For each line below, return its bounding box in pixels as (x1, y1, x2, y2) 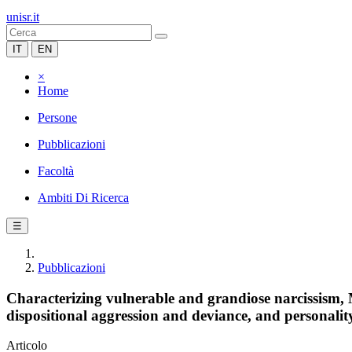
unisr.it (6, 10, 39, 24)
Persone (38, 111, 77, 124)
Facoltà (38, 164, 74, 178)
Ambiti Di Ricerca (38, 191, 129, 204)
